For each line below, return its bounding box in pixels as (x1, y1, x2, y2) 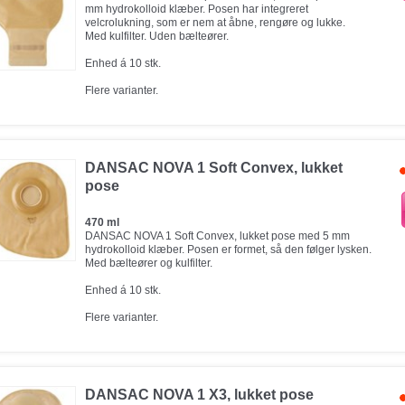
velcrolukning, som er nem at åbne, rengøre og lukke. (85, 16, 345, 29)
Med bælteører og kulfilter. (85, 257, 212, 269)
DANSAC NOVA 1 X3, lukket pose (85, 387, 314, 402)
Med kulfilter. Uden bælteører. (85, 30, 229, 42)
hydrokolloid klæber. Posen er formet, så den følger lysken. (85, 243, 372, 256)
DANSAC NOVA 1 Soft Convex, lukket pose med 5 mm (85, 230, 350, 242)
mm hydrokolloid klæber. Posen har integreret (85, 3, 308, 15)
